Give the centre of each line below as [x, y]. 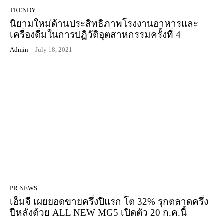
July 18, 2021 [54, 49]
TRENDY [23, 10]
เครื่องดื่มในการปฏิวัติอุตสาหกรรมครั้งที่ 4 [95, 34]
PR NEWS [24, 188]
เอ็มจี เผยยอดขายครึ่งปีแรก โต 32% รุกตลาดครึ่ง [109, 201]
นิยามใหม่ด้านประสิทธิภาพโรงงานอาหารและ [104, 23]
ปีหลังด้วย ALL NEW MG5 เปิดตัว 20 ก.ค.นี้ [98, 212]
